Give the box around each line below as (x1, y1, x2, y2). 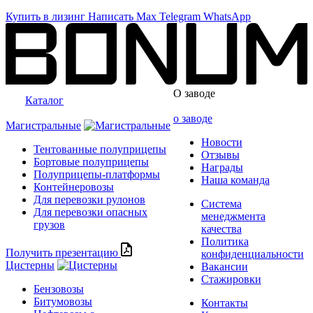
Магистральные (6, 119, 81, 131)
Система (201, 197, 242, 210)
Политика (201, 235, 249, 247)
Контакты (201, 296, 248, 309)
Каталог (25, 94, 64, 106)
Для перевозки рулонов (34, 193, 145, 205)
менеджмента (201, 210, 265, 222)
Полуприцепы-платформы (34, 168, 160, 180)
